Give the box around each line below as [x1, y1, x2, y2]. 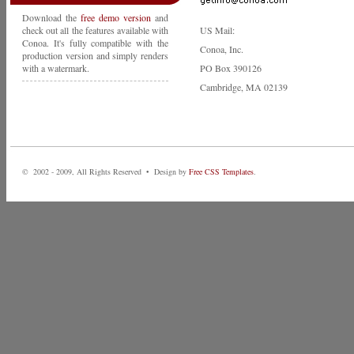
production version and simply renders [22, 49, 168, 62]
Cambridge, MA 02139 [200, 81, 288, 93]
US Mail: [200, 24, 235, 36]
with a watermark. [22, 62, 89, 74]
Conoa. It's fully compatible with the [22, 36, 168, 49]
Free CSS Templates [189, 166, 254, 177]
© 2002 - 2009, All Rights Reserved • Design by [22, 166, 189, 177]
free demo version [81, 11, 151, 24]
